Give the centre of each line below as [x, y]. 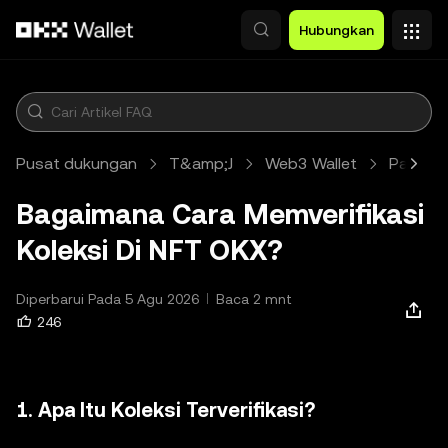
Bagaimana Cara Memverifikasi [220, 214]
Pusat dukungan [76, 163]
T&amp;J [201, 163]
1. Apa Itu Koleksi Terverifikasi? [165, 410]
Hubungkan [336, 30]
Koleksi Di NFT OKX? [149, 250]
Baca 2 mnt [254, 299]
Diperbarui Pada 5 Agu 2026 [107, 299]
